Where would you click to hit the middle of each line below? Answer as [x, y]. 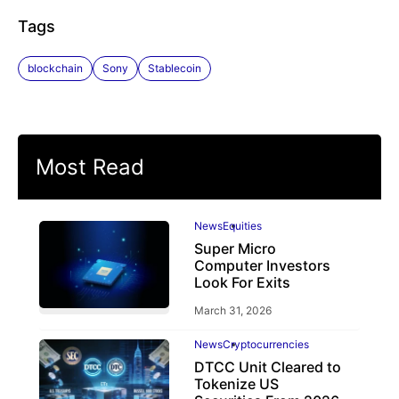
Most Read [90, 167]
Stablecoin [175, 69]
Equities [242, 226]
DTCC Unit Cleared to [267, 367]
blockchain [55, 69]
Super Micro [235, 249]
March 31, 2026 [232, 311]
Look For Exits [242, 283]
